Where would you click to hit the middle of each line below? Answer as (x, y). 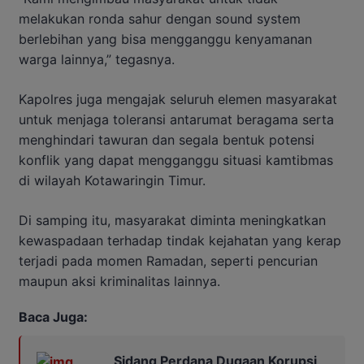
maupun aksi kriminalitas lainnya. (119, 282)
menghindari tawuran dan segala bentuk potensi (167, 140)
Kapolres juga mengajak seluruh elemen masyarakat (178, 100)
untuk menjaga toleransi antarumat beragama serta (176, 120)
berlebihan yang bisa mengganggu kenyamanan (165, 39)
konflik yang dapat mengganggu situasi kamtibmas (176, 160)
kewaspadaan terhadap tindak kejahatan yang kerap (180, 241)
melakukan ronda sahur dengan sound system (160, 19)
